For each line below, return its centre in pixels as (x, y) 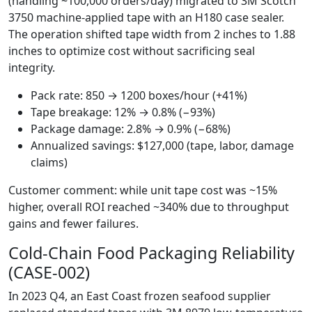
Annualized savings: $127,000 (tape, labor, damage (162, 146)
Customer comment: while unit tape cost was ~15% (143, 190)
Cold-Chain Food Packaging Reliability (151, 253)
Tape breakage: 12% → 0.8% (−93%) (123, 112)
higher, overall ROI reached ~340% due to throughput (149, 207)
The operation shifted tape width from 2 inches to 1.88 (152, 34)
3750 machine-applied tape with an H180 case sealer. (146, 18)
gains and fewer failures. (73, 224)
